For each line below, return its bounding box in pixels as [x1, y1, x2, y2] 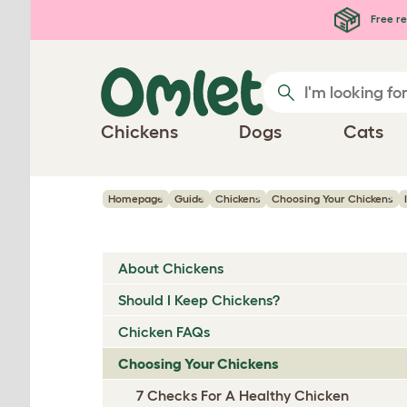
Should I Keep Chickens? [118, 292, 280, 308]
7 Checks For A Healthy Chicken [136, 387, 349, 403]
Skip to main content [18, 6, 191, 26]
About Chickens [118, 260, 223, 276]
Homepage [108, 193, 164, 204]
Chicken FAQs [118, 323, 210, 340]
